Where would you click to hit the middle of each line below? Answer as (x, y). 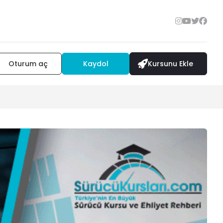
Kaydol (96, 64)
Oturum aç (28, 64)
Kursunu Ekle (170, 64)
